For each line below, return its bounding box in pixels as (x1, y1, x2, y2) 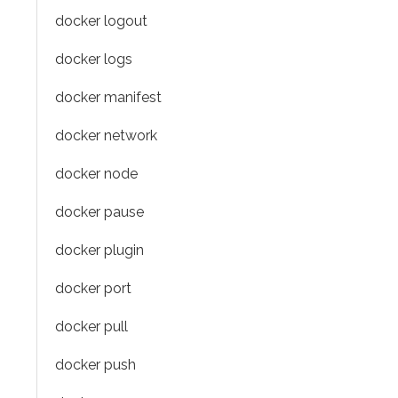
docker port (55, 280, 131, 297)
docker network (55, 127, 157, 144)
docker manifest (55, 89, 162, 106)
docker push (55, 356, 136, 373)
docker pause (55, 203, 144, 220)
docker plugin (55, 242, 144, 259)
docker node (55, 165, 138, 182)
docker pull (55, 318, 128, 335)
